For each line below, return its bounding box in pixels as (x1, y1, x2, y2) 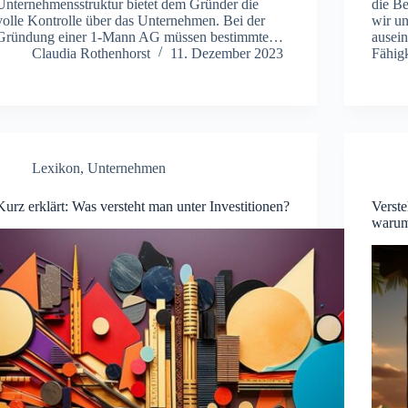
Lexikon (32, 159, 81, 176)
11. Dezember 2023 (170, 45, 284, 61)
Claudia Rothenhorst (32, 45, 151, 61)
